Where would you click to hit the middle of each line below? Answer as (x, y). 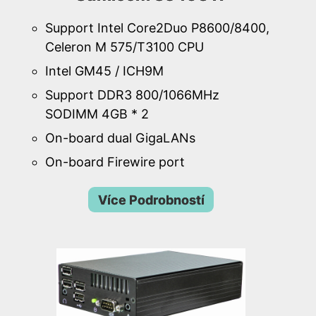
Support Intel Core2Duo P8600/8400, (157, 28)
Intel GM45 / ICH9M (104, 71)
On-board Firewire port (115, 162)
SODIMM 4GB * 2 (97, 114)
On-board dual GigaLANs (120, 138)
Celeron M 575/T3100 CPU (124, 47)
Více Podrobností (151, 200)
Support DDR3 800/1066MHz (132, 95)
